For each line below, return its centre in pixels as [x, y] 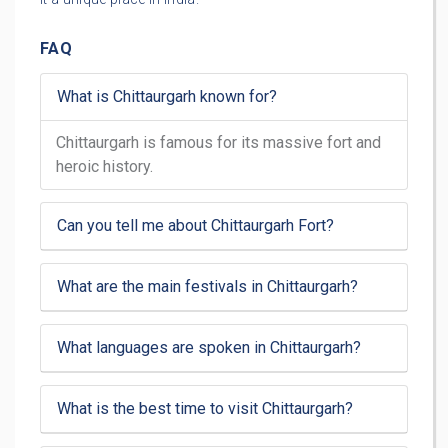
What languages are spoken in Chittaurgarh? [209, 348]
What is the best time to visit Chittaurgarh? [205, 409]
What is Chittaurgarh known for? [167, 97]
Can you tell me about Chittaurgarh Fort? [195, 226]
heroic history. [104, 167]
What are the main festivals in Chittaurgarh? [207, 287]
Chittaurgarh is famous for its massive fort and [218, 143]
